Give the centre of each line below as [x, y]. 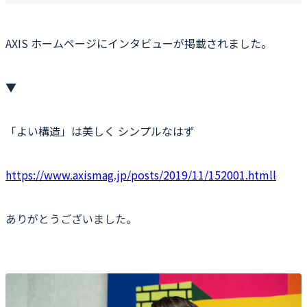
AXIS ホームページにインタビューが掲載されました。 [139, 44]
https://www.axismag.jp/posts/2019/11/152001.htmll [141, 175]
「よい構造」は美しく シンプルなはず [100, 131]
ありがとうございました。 [71, 219]
